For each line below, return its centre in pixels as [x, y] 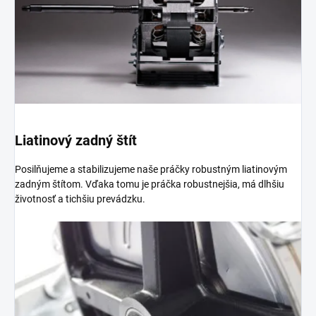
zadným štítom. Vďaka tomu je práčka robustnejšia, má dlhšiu [150, 184]
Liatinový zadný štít [76, 141]
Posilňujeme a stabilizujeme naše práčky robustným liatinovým [151, 170]
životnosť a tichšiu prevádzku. [80, 199]
